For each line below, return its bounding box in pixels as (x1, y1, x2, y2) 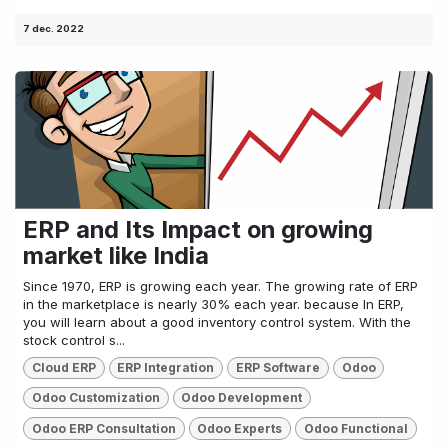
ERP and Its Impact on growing (23, 214, 373, 244)
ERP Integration (117, 359, 215, 375)
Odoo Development (181, 390, 303, 406)
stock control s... (23, 331, 125, 348)
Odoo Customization (31, 390, 160, 406)
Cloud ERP (31, 359, 96, 375)
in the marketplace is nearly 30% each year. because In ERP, (23, 295, 404, 312)
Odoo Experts (197, 420, 283, 436)
